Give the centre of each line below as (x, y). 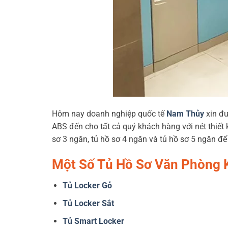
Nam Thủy (185, 113)
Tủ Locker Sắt (88, 203)
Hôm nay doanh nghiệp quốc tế (109, 113)
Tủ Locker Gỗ (87, 186)
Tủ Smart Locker (93, 221)
